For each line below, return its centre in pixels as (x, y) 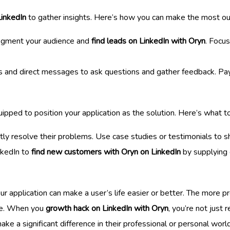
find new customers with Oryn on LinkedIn (106, 152)
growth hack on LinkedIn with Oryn (107, 208)
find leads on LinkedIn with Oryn (148, 41)
